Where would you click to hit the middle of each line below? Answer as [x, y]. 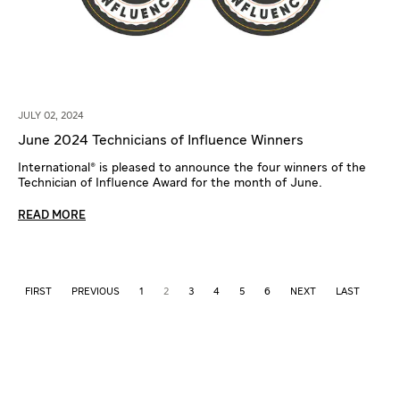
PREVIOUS [96, 291]
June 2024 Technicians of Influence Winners [161, 141]
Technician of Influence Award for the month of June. [170, 183]
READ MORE [52, 215]
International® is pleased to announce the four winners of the [192, 167]
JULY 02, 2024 [51, 115]
